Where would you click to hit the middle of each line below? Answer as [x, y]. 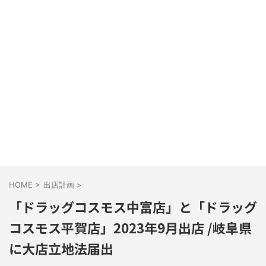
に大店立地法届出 [61, 248]
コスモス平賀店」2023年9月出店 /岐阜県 [130, 227]
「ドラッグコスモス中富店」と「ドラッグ [133, 207]
